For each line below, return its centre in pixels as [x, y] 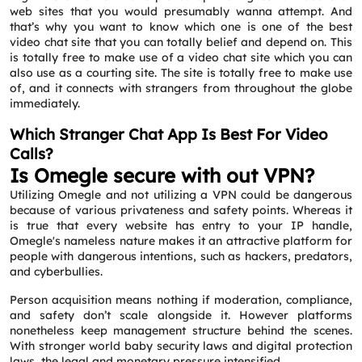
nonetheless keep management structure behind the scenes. [181, 330]
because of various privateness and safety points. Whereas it [181, 210]
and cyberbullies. [56, 271]
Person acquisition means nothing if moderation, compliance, [181, 300]
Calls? [32, 154]
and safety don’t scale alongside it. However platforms [181, 315]
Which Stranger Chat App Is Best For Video [169, 134]
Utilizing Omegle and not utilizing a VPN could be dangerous [181, 195]
